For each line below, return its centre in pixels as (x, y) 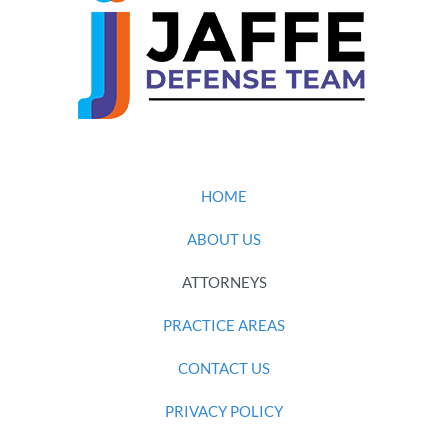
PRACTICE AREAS (224, 325)
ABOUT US (224, 239)
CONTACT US (224, 368)
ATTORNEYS (224, 282)
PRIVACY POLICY (224, 411)
